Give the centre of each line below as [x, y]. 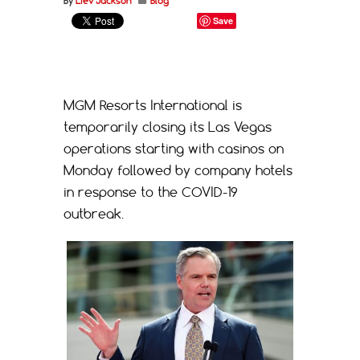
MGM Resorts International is [153, 105]
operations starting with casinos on [174, 148]
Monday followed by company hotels [178, 170]
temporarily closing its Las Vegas [168, 127]
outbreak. [94, 213]
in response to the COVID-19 [151, 192]
